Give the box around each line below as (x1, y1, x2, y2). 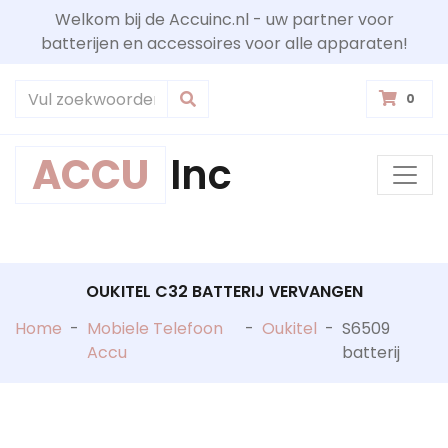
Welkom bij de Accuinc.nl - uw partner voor (54, 8, 394, 31)
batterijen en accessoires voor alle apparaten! (40, 32, 408, 55)
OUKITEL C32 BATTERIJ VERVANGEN (85, 279, 363, 303)
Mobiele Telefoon (87, 316, 223, 340)
